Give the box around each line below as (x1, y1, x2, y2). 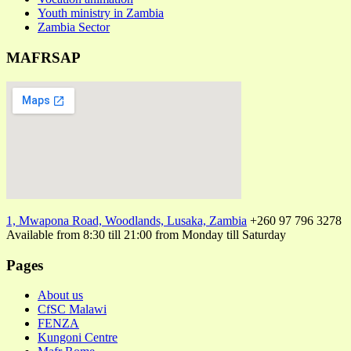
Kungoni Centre (38, 331, 118, 345)
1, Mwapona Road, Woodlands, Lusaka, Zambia (6, 213, 247, 227)
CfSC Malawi (38, 302, 107, 317)
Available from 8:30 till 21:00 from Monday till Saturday (6, 227, 286, 241)
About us (38, 288, 83, 302)
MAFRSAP (6, 49, 81, 67)
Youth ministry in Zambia (38, 6, 164, 20)
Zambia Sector (38, 20, 110, 34)
